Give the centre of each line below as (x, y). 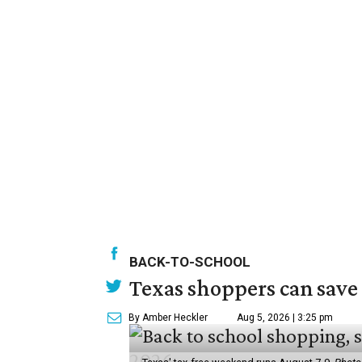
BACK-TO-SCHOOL (190, 262)
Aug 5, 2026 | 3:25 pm (285, 318)
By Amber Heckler (168, 318)
